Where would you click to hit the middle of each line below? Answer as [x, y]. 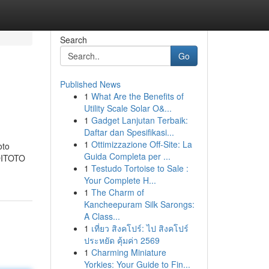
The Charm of [117, 192]
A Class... [102, 216]
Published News [90, 84]
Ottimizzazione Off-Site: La [141, 144]
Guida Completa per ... [127, 156]
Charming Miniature [128, 252]
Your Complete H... [120, 180]
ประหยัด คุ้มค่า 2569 [122, 240]
